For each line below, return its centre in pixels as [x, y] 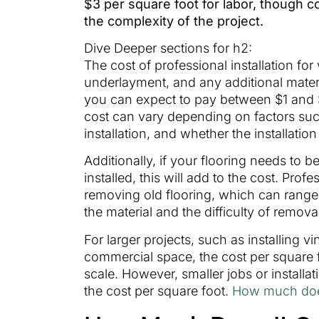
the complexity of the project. [174, 21]
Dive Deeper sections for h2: [168, 48]
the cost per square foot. [158, 291]
